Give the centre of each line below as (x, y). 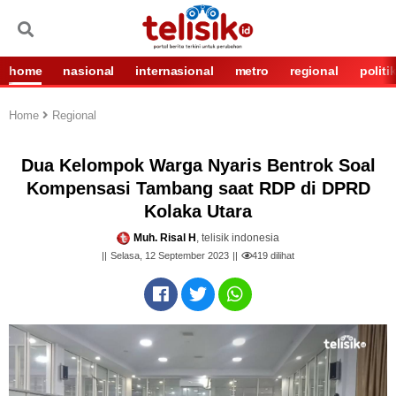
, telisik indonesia (238, 238)
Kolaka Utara (198, 211)
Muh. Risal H (165, 238)
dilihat (281, 256)
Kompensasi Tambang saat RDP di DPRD (198, 188)
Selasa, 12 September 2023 (170, 256)
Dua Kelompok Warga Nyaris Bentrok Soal (198, 165)
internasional (175, 71)
